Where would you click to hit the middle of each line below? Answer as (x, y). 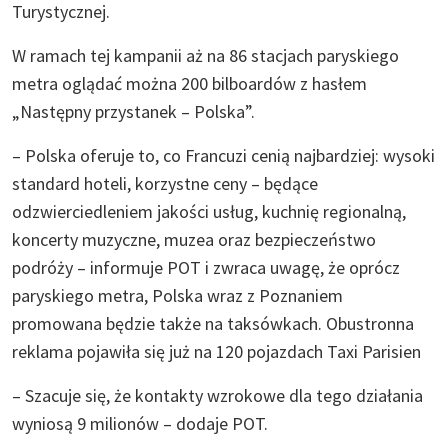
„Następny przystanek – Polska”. (133, 111)
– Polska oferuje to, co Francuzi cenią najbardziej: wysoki (223, 155)
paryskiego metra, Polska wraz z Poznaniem (177, 295)
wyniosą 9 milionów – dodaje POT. (140, 423)
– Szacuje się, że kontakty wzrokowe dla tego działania (217, 395)
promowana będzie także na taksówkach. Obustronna (213, 323)
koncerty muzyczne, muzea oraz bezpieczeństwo (194, 239)
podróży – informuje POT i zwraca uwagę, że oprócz (206, 267)
